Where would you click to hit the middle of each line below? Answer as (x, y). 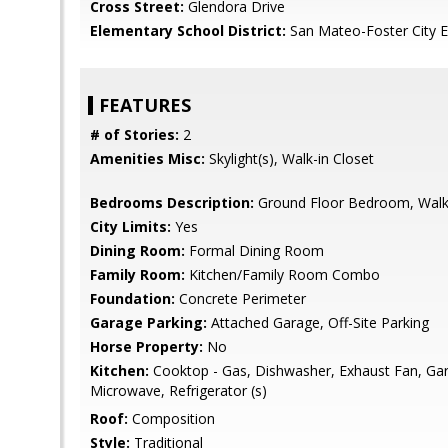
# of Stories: (134, 134)
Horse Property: (146, 346)
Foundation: (132, 298)
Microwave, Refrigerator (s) (178, 390)
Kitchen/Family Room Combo (282, 274)
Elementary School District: (188, 30)
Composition (171, 418)
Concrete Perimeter (240, 298)
